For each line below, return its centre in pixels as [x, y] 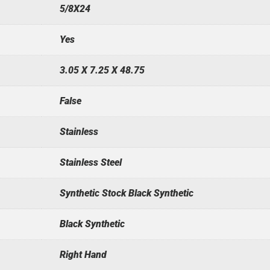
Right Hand [83, 254]
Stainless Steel [90, 162]
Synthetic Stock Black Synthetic [126, 193]
